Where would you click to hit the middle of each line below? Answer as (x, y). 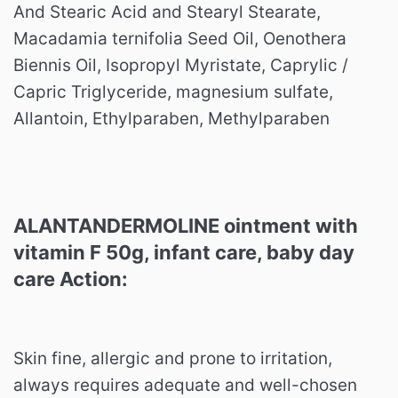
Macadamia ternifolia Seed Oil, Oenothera (180, 39)
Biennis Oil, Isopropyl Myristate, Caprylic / (181, 66)
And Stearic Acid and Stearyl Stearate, (167, 12)
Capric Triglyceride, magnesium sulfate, (173, 92)
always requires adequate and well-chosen (185, 386)
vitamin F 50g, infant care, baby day (184, 253)
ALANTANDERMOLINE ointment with (186, 226)
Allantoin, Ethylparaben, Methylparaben (171, 119)
